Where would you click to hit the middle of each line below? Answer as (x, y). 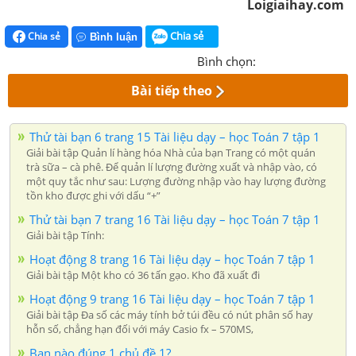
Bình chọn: (226, 62)
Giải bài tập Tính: (65, 236)
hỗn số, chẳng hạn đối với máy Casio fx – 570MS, (140, 329)
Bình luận (114, 37)
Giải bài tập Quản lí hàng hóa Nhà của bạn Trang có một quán (171, 153)
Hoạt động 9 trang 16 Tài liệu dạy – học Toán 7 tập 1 (172, 299)
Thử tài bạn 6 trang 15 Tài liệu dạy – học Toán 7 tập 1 (175, 137)
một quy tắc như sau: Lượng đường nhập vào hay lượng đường (176, 182)
